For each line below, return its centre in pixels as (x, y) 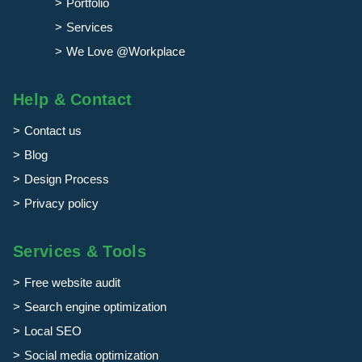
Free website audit (72, 282)
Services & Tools (80, 251)
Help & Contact (73, 99)
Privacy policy (61, 203)
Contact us (53, 130)
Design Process (67, 179)
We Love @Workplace (126, 51)
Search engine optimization (95, 306)
